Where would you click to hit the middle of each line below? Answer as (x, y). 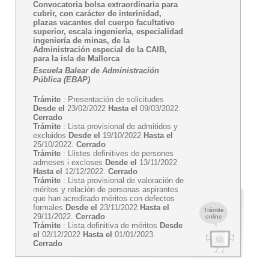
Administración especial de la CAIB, (100, 50)
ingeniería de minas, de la (81, 41)
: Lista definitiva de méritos (110, 225)
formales (49, 207)
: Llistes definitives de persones (117, 153)
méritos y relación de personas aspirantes (106, 189)
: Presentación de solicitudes (112, 99)
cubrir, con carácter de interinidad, (97, 14)
